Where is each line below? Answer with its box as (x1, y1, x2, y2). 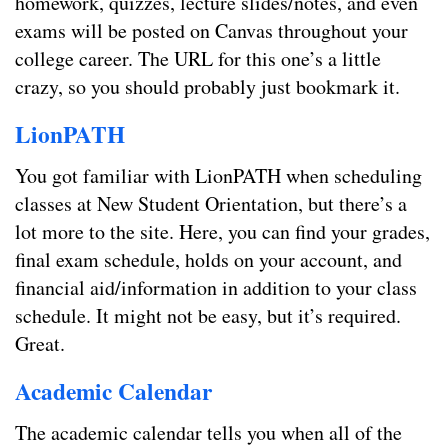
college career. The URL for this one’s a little (15, 45, 381, 73)
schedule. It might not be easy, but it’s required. (15, 302, 401, 330)
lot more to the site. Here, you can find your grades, (15, 218, 430, 246)
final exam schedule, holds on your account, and (15, 246, 402, 274)
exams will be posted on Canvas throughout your (15, 17, 408, 45)
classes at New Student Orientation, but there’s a (15, 190, 407, 218)
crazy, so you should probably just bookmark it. (15, 73, 400, 101)
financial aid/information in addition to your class (15, 274, 417, 302)
